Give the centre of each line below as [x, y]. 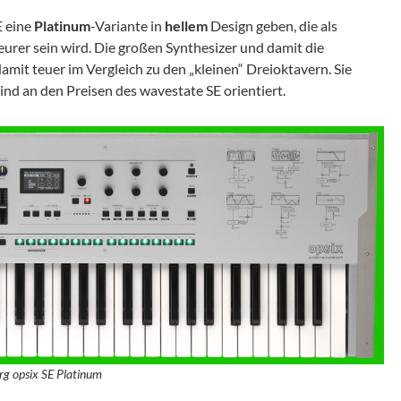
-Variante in [128, 26]
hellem [186, 26]
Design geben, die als [273, 26]
